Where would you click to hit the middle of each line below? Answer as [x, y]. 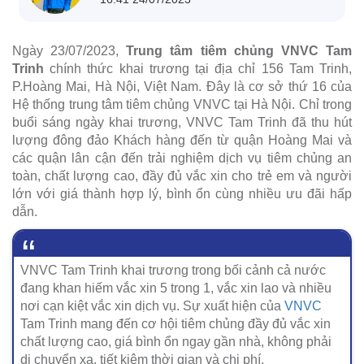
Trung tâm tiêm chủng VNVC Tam [239, 50]
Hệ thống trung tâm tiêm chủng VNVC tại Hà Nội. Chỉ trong [182, 104]
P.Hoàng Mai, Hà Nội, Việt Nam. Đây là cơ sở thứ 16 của [182, 86]
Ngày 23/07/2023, [69, 50]
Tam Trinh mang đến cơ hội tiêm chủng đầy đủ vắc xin [175, 323]
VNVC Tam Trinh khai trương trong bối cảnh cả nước [173, 270]
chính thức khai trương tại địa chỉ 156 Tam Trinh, [198, 68]
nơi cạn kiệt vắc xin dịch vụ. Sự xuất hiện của [152, 305]
